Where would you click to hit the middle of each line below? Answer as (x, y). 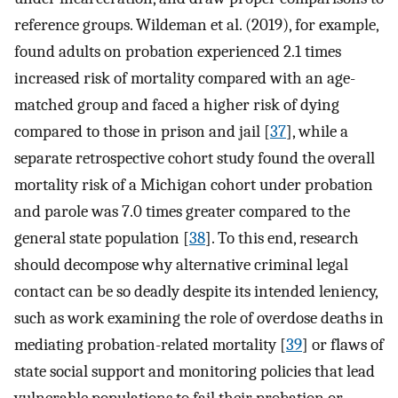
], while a (317, 131)
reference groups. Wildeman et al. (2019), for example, (196, 24)
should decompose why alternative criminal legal (181, 264)
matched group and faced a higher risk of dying (177, 104)
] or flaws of (343, 344)
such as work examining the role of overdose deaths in (199, 318)
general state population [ (102, 238)
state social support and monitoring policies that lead (195, 371)
